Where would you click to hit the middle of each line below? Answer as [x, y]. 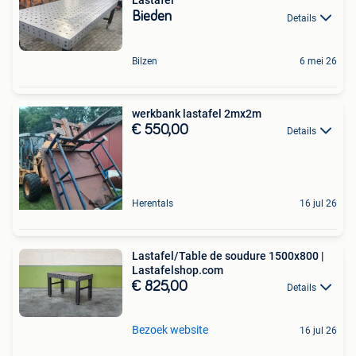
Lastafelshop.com [178, 270]
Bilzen [145, 61]
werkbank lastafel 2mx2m [197, 113]
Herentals [153, 203]
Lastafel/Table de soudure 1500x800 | [228, 255]
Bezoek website [170, 329]
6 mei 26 [318, 61]
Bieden [152, 17]
